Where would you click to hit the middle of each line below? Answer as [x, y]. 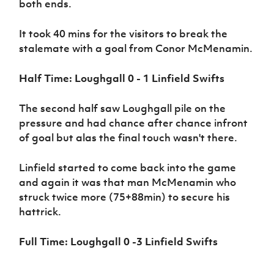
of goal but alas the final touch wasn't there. [128, 137]
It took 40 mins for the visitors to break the [124, 33]
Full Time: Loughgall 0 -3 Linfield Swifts [119, 241]
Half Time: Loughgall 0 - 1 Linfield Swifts [122, 78]
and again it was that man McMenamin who [128, 182]
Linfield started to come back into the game [128, 167]
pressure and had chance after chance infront [134, 123]
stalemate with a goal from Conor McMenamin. [136, 48]
